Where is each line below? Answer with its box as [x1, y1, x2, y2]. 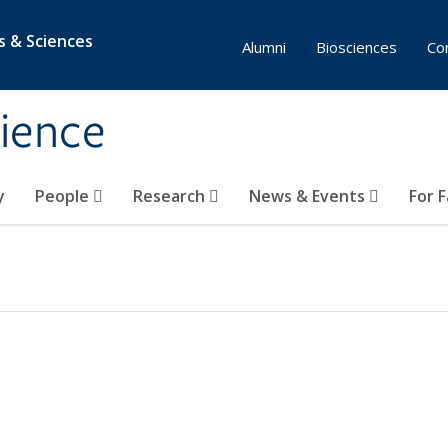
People [35, 185, 93, 207]
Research [133, 185, 209, 207]
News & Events [249, 185, 369, 207]
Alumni [242, 37, 286, 57]
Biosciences [316, 37, 397, 57]
